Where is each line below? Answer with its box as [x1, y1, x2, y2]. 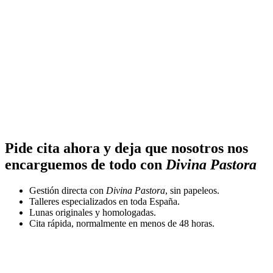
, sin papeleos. [165, 185, 219, 196]
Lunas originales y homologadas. [29, 207, 156, 218]
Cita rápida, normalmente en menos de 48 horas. [29, 218, 214, 229]
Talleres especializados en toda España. [29, 196, 180, 207]
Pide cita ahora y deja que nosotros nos [5, 140, 248, 156]
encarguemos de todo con [5, 156, 166, 172]
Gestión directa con [29, 185, 106, 196]
